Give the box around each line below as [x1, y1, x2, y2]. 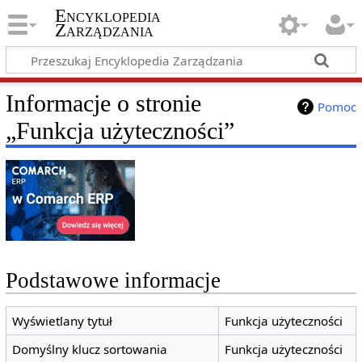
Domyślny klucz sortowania [12, 341, 168, 358]
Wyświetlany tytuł [12, 313, 113, 330]
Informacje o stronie [5, 89, 201, 117]
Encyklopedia [54, 6, 161, 27]
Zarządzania [54, 20, 154, 41]
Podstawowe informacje [5, 268, 221, 293]
